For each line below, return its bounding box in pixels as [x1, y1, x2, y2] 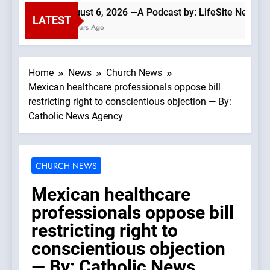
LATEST [33, 14, 71, 27]
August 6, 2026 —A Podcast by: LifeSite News [54, 7, 251, 19]
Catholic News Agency [28, 110, 123, 122]
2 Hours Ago [54, 22, 96, 33]
